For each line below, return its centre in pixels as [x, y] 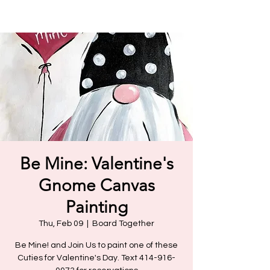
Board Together [123, 224]
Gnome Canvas [96, 185]
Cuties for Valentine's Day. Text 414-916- [96, 258]
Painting [96, 207]
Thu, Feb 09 [61, 224]
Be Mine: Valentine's [96, 164]
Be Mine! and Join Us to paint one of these [96, 245]
